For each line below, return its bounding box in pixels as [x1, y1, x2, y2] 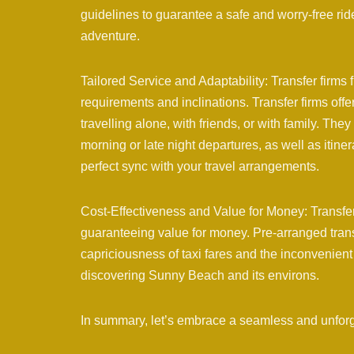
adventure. [81, 29, 140, 43]
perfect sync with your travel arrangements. [81, 160, 319, 174]
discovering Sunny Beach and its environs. [81, 269, 319, 283]
